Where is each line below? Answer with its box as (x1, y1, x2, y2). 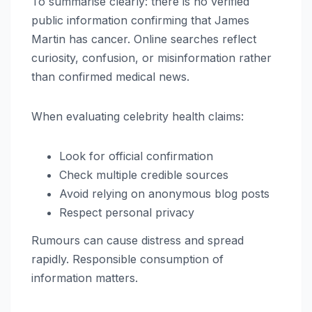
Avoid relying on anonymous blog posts (59, 187, 270, 201)
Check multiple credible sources (59, 168, 228, 182)
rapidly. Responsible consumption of (31, 251, 224, 266)
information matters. (31, 270, 138, 285)
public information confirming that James (31, 13, 249, 28)
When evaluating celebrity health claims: (31, 109, 244, 124)
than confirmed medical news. (31, 70, 189, 84)
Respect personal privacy (59, 205, 194, 220)
